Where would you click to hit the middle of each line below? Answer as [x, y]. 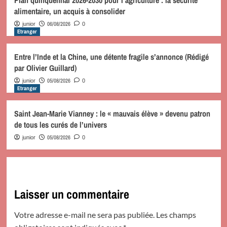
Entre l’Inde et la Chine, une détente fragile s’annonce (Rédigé [111, 56]
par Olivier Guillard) [45, 68]
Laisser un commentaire [71, 194]
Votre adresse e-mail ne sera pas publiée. [84, 214]
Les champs [176, 214]
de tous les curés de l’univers [60, 124]
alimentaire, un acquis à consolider [69, 11]
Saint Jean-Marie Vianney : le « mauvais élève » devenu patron [112, 113]
